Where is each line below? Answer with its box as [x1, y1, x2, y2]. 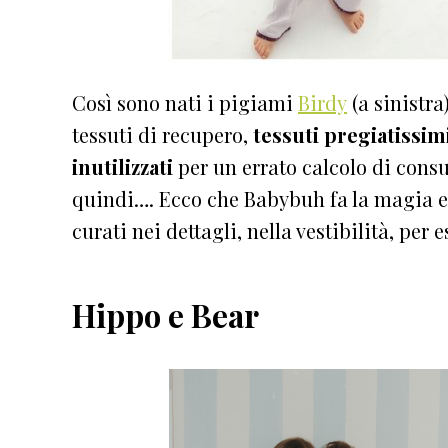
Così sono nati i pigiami [72, 88, 298, 116]
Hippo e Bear [72, 293, 259, 336]
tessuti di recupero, [72, 120, 253, 148]
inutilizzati [72, 152, 173, 180]
